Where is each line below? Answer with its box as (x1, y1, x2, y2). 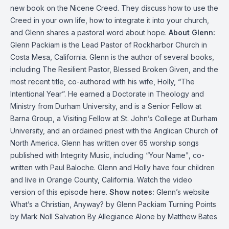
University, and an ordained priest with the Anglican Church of (10, 126, 218, 135)
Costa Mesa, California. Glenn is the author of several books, (10, 53, 214, 61)
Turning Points (168, 200, 216, 209)
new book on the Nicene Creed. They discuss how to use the (10, 4, 218, 12)
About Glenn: (169, 28, 215, 37)
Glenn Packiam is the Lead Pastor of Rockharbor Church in (10, 40, 207, 49)
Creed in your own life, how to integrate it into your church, (10, 16, 209, 25)
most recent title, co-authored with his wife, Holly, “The (10, 77, 195, 86)
